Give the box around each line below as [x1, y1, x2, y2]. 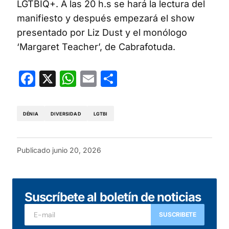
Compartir [117, 68, 194, 89]
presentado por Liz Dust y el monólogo [17, 27, 187, 38]
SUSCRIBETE [159, 211, 196, 219]
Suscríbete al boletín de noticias [25, 190, 201, 205]
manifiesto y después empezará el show [17, 13, 195, 24]
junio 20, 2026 [52, 146, 101, 155]
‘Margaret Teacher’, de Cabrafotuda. [17, 41, 175, 53]
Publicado [17, 146, 50, 155]
